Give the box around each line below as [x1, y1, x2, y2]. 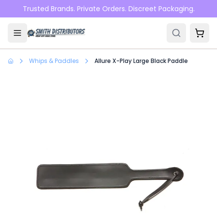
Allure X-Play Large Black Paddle [94, 57, 188, 65]
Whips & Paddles [29, 57, 79, 65]
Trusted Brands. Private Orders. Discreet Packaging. [22, 4, 195, 14]
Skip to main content [7, 4, 87, 15]
